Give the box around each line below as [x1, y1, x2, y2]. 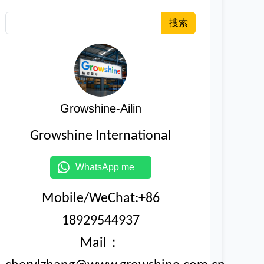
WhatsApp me [75, 162, 144, 172]
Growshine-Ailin [60, 102, 141, 115]
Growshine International [29, 129, 171, 143]
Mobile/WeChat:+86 [41, 192, 160, 206]
